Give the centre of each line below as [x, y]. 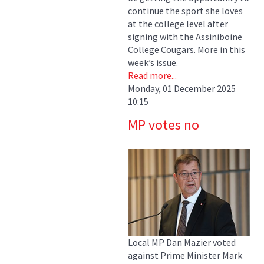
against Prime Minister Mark [185, 255]
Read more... [152, 75]
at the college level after [178, 23]
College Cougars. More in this [187, 49]
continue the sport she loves [185, 10]
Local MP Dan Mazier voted [182, 242]
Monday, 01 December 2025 [182, 88]
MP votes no [164, 124]
